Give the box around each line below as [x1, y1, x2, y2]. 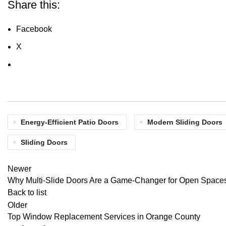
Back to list [8, 188, 46, 197]
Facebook [16, 25, 52, 34]
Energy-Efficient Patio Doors [21, 118, 119, 127]
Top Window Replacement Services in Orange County [8, 212, 200, 221]
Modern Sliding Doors [147, 118, 222, 127]
